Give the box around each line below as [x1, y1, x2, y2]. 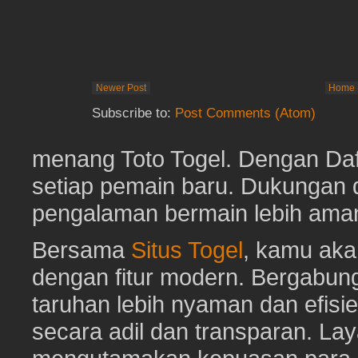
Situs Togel [131, 237, 243, 264]
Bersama [32, 237, 131, 264]
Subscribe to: [92, 105, 175, 121]
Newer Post [96, 82, 146, 94]
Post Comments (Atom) [175, 105, 316, 121]
